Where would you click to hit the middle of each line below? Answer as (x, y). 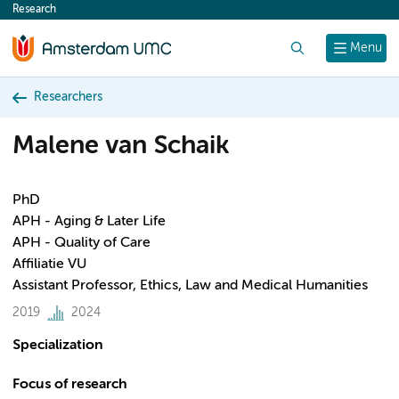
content (46, 14)
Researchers (68, 97)
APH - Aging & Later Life (89, 222)
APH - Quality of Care (81, 243)
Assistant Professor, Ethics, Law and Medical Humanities (190, 286)
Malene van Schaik (121, 147)
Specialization (58, 346)
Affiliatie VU (49, 265)
